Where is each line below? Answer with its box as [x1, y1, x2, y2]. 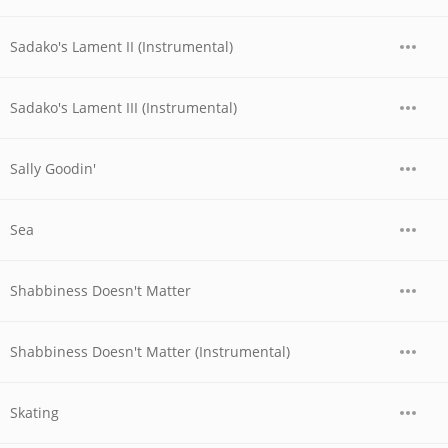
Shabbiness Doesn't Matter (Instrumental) [10, 342, 290, 361]
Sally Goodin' [10, 159, 96, 178]
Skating [10, 403, 59, 422]
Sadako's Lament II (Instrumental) [10, 37, 233, 56]
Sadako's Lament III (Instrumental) [10, 98, 237, 117]
